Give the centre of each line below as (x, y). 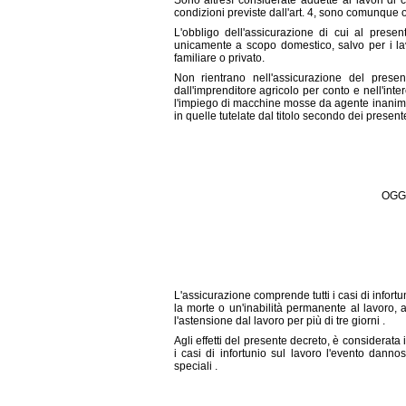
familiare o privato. (219, 58)
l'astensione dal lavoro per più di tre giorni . (279, 321)
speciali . (195, 366)
